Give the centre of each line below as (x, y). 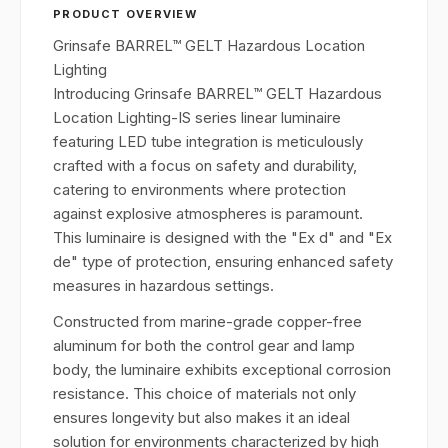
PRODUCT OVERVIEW (125, 14)
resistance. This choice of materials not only (204, 393)
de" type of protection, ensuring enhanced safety (223, 261)
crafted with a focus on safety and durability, (205, 165)
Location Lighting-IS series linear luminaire (197, 117)
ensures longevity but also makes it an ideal (201, 417)
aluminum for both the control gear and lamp (204, 345)
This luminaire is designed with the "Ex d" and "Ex (222, 237)
